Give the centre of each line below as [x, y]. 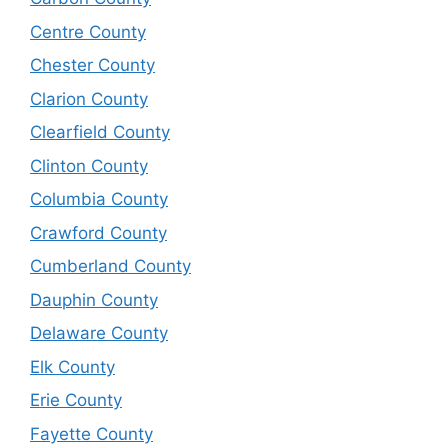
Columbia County [99, 199]
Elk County [72, 366]
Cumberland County [110, 266]
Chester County [92, 65]
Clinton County [89, 165]
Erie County [76, 400]
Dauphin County [94, 299]
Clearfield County [100, 132]
